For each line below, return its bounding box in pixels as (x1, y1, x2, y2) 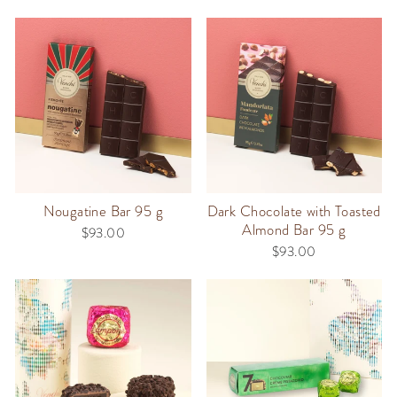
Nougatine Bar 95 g (43, 201, 163, 222)
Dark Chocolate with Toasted (206, 201, 381, 222)
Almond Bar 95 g (242, 220, 346, 240)
